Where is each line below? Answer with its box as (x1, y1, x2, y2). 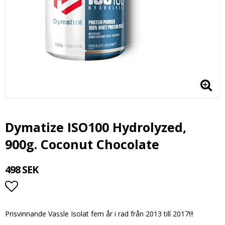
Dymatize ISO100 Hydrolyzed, (5, 119, 186, 136)
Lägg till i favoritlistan (5, 197, 133, 215)
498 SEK (5, 163, 38, 176)
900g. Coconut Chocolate (5, 136, 159, 153)
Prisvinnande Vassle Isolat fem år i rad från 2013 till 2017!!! (5, 209, 193, 218)
